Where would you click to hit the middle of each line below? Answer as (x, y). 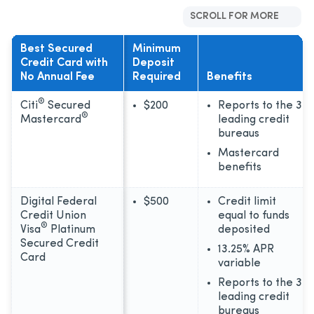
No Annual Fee (57, 77)
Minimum (157, 49)
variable (239, 263)
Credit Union (53, 216)
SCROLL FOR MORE (234, 16)
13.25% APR (246, 249)
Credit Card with (64, 63)
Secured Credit (60, 244)
